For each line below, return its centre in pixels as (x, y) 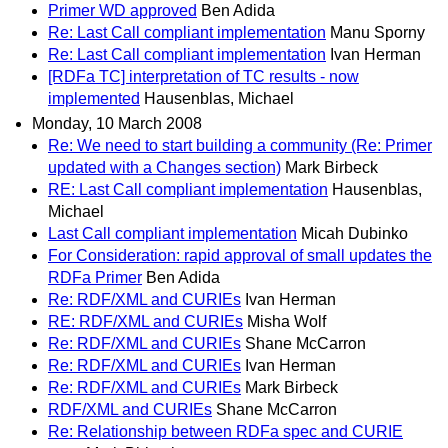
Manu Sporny (377, 33)
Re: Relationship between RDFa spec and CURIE (225, 432)
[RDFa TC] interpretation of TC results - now (203, 77)
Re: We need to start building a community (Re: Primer (240, 146)
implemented (94, 99)
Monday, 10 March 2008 (117, 124)
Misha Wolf (286, 322)
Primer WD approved (122, 11)
